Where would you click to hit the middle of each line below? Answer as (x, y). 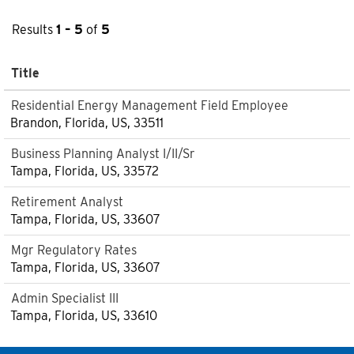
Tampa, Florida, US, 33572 (85, 171)
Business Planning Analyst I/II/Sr (103, 154)
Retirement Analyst (67, 202)
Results (34, 30)
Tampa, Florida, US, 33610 (84, 316)
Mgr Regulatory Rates (74, 250)
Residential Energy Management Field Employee (150, 105)
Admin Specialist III (65, 298)
